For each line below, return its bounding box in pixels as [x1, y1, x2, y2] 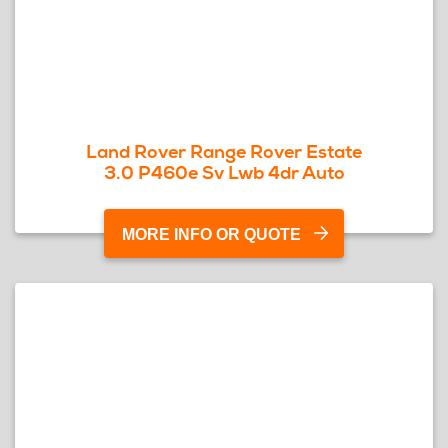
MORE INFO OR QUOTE [122, 226, 301, 243]
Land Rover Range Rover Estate [86, 140, 362, 163]
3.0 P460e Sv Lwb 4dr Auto [103, 161, 345, 184]
